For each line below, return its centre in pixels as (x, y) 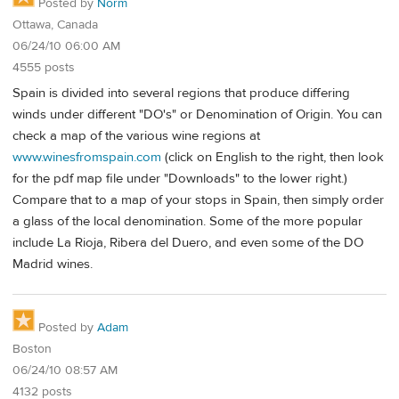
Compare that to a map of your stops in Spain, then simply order (198, 200)
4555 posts (44, 68)
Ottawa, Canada (55, 25)
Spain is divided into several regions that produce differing (181, 94)
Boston (32, 349)
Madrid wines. (53, 265)
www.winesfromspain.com (87, 158)
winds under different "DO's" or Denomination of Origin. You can (197, 115)
